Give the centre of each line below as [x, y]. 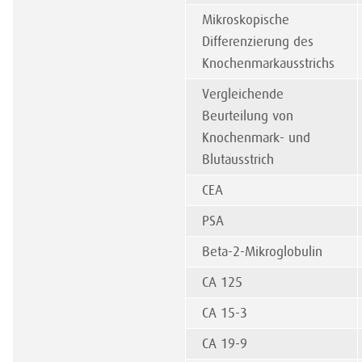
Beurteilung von [248, 116]
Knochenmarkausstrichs [268, 63]
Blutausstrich [238, 160]
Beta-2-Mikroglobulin [262, 252]
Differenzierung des [258, 42]
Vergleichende [243, 94]
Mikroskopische [246, 20]
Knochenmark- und [256, 138]
